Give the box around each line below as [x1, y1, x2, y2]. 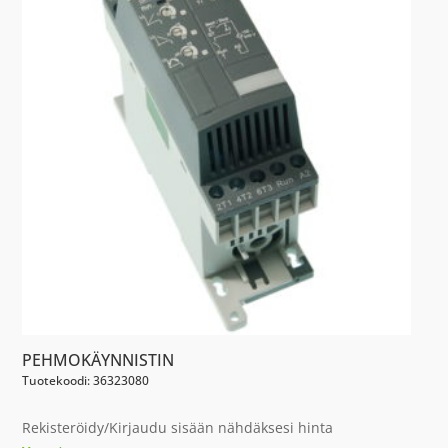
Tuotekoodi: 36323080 [22, 371, 150, 389]
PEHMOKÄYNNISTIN [22, 348, 175, 371]
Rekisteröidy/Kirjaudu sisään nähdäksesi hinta [22, 417, 334, 437]
